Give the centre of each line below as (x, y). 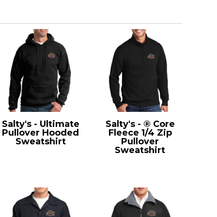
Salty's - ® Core (140, 124)
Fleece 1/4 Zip (140, 132)
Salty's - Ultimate (40, 124)
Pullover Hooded (41, 132)
